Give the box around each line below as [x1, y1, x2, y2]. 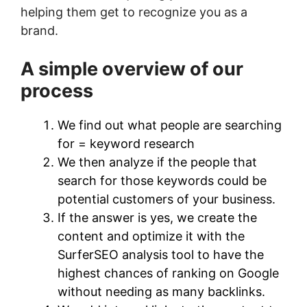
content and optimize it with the [58, 229, 245, 243]
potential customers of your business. [58, 192, 275, 206]
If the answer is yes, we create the [58, 210, 257, 225]
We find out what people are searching [58, 118, 282, 132]
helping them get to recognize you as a [21, 5, 247, 19]
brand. [21, 23, 58, 38]
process [21, 79, 93, 102]
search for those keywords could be [58, 173, 267, 188]
